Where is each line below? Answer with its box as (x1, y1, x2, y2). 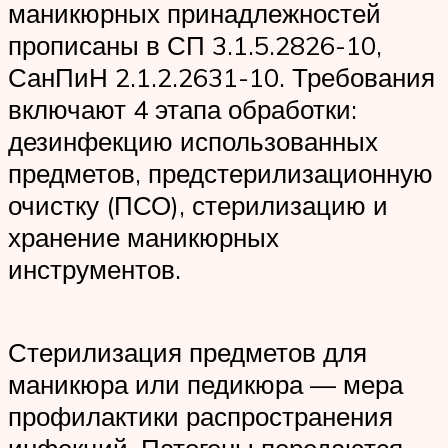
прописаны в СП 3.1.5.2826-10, (8, 29, 382, 62)
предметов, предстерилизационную (8, 157, 433, 190)
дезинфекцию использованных (8, 125, 378, 158)
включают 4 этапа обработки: (8, 93, 357, 126)
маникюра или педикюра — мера (8, 368, 403, 401)
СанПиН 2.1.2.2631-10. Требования (8, 61, 435, 94)
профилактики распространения (8, 400, 393, 433)
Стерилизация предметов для (8, 336, 367, 369)
